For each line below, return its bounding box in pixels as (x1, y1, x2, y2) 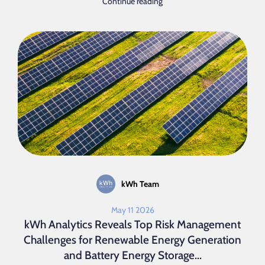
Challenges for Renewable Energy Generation (24, 233, 241, 247)
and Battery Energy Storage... (63, 248, 202, 262)
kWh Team (121, 179, 159, 189)
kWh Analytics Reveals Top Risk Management (24, 218, 241, 231)
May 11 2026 (111, 205, 154, 215)
